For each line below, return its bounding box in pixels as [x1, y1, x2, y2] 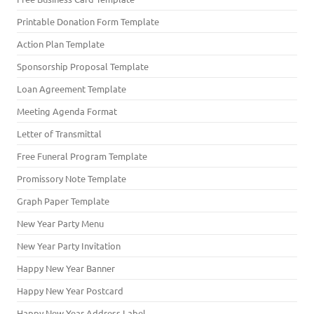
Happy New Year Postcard [17, 285, 123, 296]
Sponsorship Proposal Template [17, 60, 149, 72]
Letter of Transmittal [17, 128, 102, 139]
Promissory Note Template [17, 172, 126, 184]
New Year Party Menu [17, 217, 104, 229]
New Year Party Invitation [17, 240, 121, 252]
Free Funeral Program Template [17, 150, 147, 162]
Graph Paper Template [17, 195, 109, 207]
